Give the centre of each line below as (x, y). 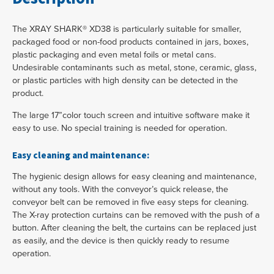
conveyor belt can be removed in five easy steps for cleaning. (130, 202)
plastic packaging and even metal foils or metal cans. (114, 54)
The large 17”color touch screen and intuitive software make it (131, 114)
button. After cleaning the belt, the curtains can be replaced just (134, 228)
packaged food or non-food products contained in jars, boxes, (130, 42)
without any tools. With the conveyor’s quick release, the (120, 189)
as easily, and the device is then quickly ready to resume (121, 240)
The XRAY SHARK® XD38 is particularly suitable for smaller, (127, 29)
